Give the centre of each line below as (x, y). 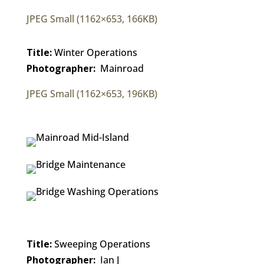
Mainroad (119, 68)
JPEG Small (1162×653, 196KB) (92, 93)
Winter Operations (94, 52)
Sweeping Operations (101, 244)
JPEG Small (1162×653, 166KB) (92, 19)
